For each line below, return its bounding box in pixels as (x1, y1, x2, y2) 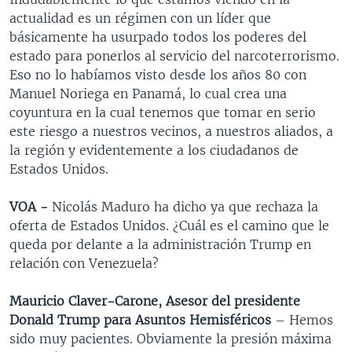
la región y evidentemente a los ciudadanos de (9, 142, 299, 158)
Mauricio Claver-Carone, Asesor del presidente (9, 293, 300, 309)
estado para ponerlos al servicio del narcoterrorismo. (9, 48, 339, 64)
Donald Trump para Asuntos (9, 312, 185, 328)
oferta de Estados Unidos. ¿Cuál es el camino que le (9, 218, 329, 233)
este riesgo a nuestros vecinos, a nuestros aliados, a (9, 123, 333, 139)
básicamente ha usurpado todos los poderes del (9, 29, 306, 45)
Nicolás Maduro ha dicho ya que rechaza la (48, 199, 318, 214)
